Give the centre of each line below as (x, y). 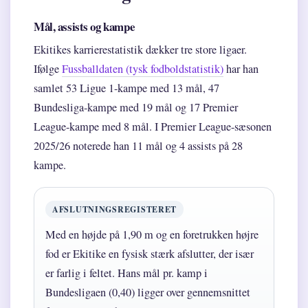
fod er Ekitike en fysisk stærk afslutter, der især (150, 254)
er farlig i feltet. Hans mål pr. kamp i (126, 273)
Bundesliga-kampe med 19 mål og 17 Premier (136, 108)
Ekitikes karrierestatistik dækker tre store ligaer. (140, 50)
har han (241, 69)
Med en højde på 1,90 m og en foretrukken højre (152, 235)
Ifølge (48, 69)
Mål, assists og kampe (85, 27)
